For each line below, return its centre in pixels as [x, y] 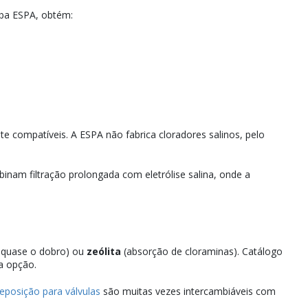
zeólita [104, 252]
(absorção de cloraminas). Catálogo [202, 252]
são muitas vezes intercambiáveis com [188, 291]
